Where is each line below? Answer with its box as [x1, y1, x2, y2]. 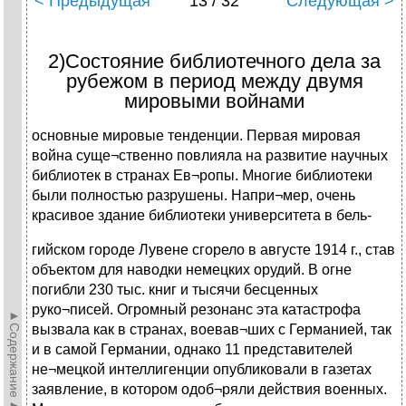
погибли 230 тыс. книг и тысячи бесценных [32, 282, 318, 298]
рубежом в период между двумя [65, 70, 363, 93]
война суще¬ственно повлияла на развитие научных [32, 148, 388, 164]
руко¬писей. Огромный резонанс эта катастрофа [32, 302, 361, 318]
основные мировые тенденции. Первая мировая [32, 128, 361, 144]
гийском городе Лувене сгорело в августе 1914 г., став [32, 242, 395, 258]
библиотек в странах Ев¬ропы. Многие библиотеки [32, 168, 372, 184]
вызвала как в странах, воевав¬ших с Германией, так [32, 322, 391, 338]
